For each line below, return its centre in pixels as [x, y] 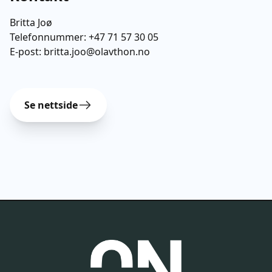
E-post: [27, 52]
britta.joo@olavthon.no [97, 52]
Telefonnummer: [49, 37]
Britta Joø [31, 23]
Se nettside [51, 105]
